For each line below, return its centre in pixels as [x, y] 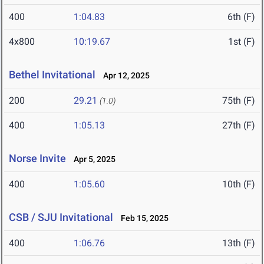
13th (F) [239, 243]
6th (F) [241, 17]
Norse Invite [37, 159]
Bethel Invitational [52, 75]
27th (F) [239, 126]
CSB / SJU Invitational [61, 217]
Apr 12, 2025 [124, 76]
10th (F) [239, 184]
